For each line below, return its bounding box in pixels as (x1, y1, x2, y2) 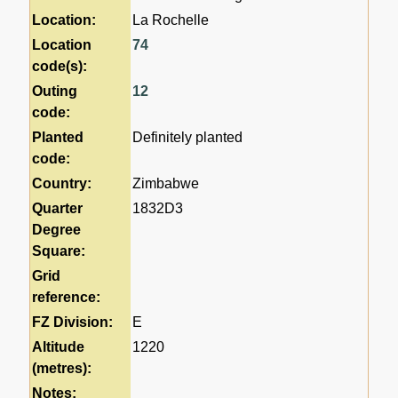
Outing (32, 84, 78, 99)
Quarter (32, 201, 84, 216)
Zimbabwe (132, 176, 200, 191)
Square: (32, 243, 86, 259)
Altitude (32, 339, 85, 354)
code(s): (32, 59, 88, 74)
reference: (32, 290, 101, 305)
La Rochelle (132, 12, 210, 28)
